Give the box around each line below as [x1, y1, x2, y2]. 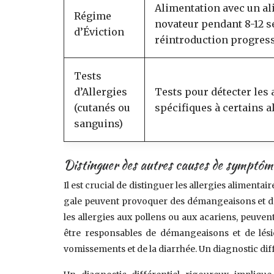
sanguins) [74, 117, 124, 130]
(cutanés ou [74, 102, 131, 114]
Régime [74, 10, 112, 22]
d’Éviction [74, 26, 125, 38]
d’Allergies [74, 86, 128, 98]
